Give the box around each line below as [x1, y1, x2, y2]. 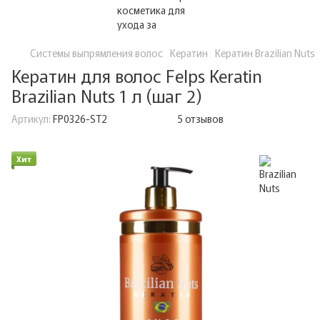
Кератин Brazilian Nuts [215, 46, 315, 60]
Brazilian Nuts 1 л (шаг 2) [11, 83, 202, 108]
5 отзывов [177, 111, 224, 126]
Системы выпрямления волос [30, 46, 163, 60]
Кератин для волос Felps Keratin [11, 63, 262, 88]
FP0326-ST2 [51, 111, 107, 126]
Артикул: [11, 111, 51, 126]
